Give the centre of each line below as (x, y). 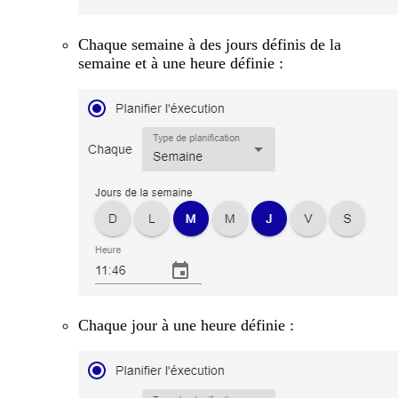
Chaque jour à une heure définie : (186, 325)
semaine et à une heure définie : (181, 63)
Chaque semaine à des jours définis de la (210, 44)
